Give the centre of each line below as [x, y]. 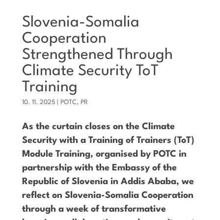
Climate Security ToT [90, 71]
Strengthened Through [97, 55]
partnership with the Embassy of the [99, 168]
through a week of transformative [94, 209]
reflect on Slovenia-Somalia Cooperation [108, 196]
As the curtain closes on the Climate [98, 127]
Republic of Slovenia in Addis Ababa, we [108, 182]
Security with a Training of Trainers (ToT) [108, 141]
